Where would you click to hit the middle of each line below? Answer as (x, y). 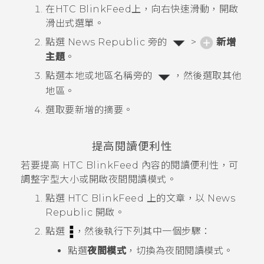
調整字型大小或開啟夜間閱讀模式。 (98, 180)
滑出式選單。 (75, 24)
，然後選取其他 (207, 76)
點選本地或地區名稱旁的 (100, 76)
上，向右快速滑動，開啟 (185, 9)
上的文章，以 (176, 199)
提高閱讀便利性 (132, 146)
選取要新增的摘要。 (89, 110)
